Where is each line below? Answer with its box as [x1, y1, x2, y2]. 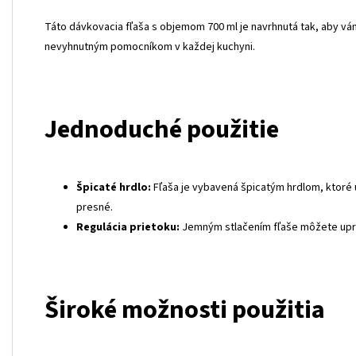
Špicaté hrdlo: [76, 179, 151, 195]
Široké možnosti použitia [44, 291, 325, 328]
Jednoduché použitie [44, 110, 279, 148]
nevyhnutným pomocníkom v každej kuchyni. [44, 38, 255, 55]
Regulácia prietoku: [76, 219, 180, 235]
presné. [76, 199, 113, 215]
